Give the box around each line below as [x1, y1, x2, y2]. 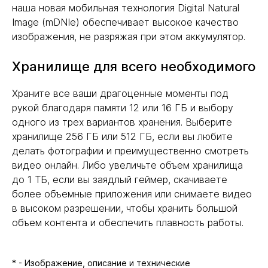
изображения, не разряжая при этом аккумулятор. [12, 31, 245, 43]
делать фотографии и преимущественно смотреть [12, 145, 249, 157]
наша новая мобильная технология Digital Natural [12, 2, 239, 14]
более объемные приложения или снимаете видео [12, 188, 252, 200]
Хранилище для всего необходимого [12, 59, 255, 75]
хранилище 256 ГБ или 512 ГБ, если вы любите [12, 130, 233, 143]
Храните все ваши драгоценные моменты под [12, 87, 229, 100]
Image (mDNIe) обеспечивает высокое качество [12, 16, 239, 29]
